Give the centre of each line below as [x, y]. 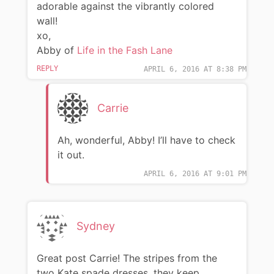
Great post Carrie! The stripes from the [127, 258]
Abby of [57, 50]
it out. [71, 154]
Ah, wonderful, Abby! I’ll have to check [146, 140]
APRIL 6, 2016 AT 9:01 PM [195, 173]
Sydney [95, 226]
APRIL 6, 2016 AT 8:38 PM [195, 69]
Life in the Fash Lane [124, 50]
